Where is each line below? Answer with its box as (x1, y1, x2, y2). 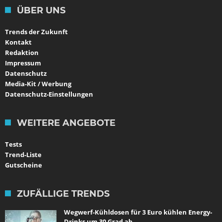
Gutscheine (5, 160, 42, 169)
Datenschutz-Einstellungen (5, 89, 93, 99)
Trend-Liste (5, 150, 42, 159)
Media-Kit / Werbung (5, 79, 71, 88)
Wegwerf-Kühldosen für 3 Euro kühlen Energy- (64, 207, 212, 217)
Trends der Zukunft (5, 27, 68, 36)
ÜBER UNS (17, 4, 65, 16)
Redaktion (5, 48, 39, 57)
